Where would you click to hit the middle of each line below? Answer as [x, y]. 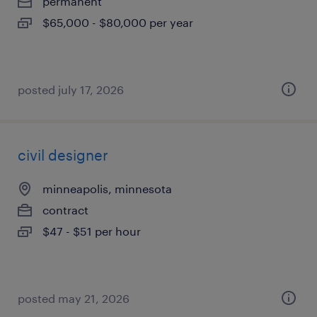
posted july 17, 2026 [71, 90]
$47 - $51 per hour [92, 231]
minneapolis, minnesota [107, 189]
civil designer [63, 155]
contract [65, 210]
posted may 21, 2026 [74, 298]
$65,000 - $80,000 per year [118, 22]
